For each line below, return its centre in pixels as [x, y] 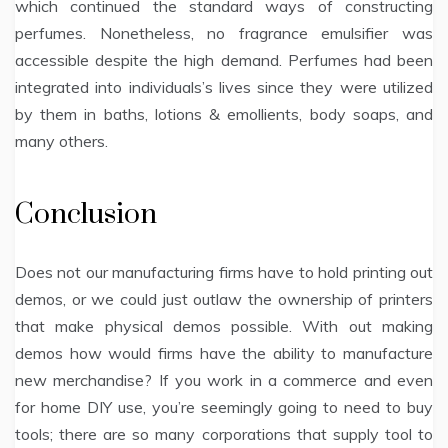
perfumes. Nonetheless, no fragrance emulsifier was [224, 33]
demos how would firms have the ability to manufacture [224, 353]
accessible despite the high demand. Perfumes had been [224, 60]
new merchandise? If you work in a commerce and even [224, 380]
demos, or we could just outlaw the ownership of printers [224, 299]
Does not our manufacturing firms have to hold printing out [224, 272]
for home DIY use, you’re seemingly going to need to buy [224, 407]
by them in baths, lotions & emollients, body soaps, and [224, 114]
